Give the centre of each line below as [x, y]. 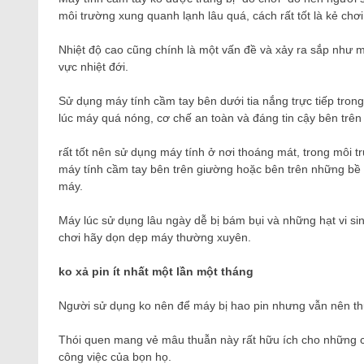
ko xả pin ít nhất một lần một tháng [156, 271]
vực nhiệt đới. [93, 67]
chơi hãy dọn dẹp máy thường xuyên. [155, 237]
